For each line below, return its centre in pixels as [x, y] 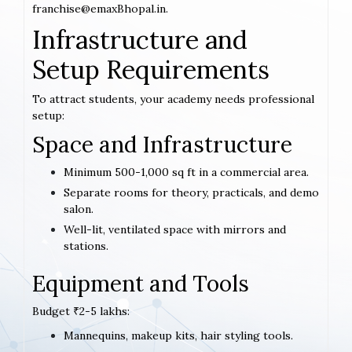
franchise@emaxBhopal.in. [100, 9]
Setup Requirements [151, 70]
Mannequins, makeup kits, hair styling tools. [178, 336]
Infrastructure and [140, 40]
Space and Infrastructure [162, 145]
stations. [86, 246]
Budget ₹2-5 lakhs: [81, 312]
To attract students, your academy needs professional [173, 99]
